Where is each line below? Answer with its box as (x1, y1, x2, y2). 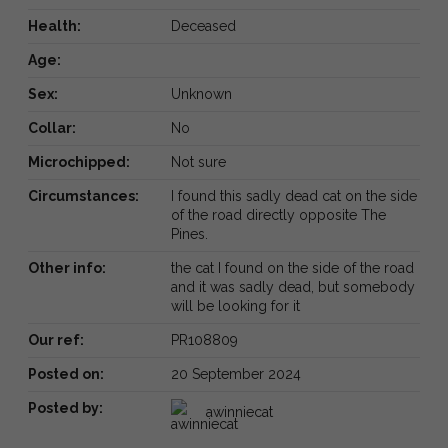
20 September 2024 (170, 365, 301, 382)
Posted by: (28, 399, 103, 416)
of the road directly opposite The (170, 206, 386, 223)
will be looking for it (170, 297, 300, 314)
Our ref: (28, 331, 84, 348)
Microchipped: (28, 153, 130, 170)
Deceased (170, 17, 236, 34)
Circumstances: (28, 187, 139, 204)
